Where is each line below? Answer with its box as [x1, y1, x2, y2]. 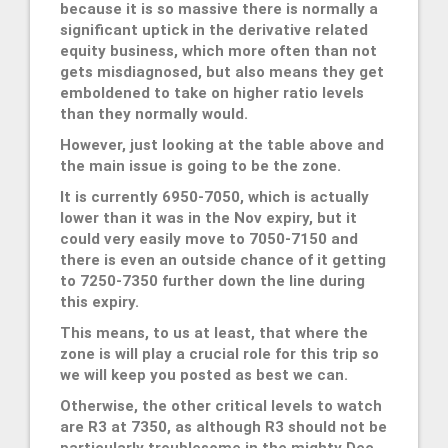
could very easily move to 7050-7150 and [60, 229, 358, 248]
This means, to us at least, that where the [60, 323, 368, 342]
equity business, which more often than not [60, 41, 377, 60]
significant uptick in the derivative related [60, 20, 368, 39]
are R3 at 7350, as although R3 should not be [60, 417, 387, 436]
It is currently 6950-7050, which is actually [60, 187, 369, 206]
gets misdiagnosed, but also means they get [60, 62, 384, 81]
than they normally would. [60, 104, 248, 123]
